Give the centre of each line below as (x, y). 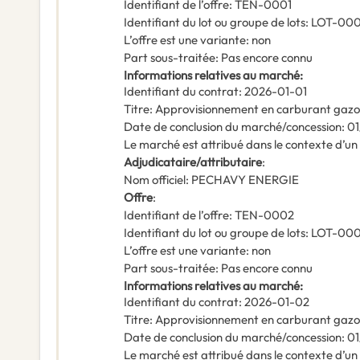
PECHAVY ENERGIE (245, 180)
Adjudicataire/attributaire (193, 162)
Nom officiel (155, 180)
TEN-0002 (264, 215)
